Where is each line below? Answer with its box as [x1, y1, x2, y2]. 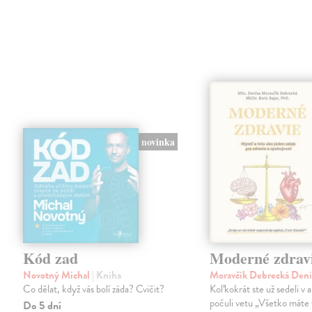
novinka [141, 134, 175, 149]
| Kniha [92, 267, 122, 283]
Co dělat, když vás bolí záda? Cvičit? [23, 281, 165, 297]
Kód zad [23, 247, 79, 270]
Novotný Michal [23, 267, 93, 283]
